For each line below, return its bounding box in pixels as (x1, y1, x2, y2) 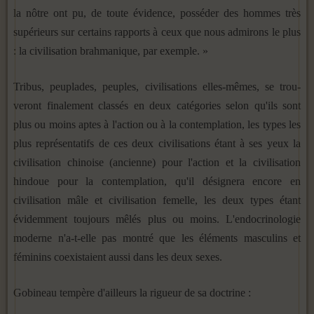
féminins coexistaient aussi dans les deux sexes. (13, 250, 222, 263)
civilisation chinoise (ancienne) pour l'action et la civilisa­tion (13, 156, 301, 168)
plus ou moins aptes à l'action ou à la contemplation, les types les (13, 118, 301, 130)
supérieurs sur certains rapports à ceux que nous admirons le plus (13, 25, 301, 38)
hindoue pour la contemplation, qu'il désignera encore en (13, 175, 301, 187)
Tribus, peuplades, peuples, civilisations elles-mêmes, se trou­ (13, 80, 301, 93)
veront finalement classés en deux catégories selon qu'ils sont (13, 99, 301, 111)
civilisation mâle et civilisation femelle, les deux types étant (13, 193, 301, 206)
